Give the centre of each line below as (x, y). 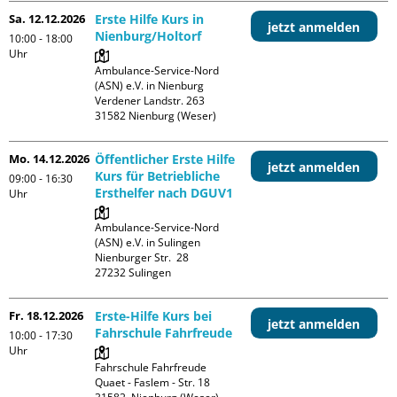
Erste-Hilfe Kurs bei (154, 315)
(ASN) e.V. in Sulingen (148, 242)
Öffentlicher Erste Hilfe (165, 159)
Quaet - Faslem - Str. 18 (153, 382)
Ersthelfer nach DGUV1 (164, 192)
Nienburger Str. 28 (142, 257)
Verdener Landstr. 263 (150, 100)
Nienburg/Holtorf (148, 35)
